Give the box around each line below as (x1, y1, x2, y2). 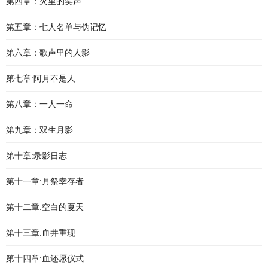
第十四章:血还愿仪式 (6, 254, 84, 263)
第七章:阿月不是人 (6, 74, 75, 83)
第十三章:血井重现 (6, 228, 75, 237)
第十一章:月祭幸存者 (6, 176, 84, 186)
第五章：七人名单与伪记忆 (6, 22, 106, 32)
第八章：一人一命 (6, 99, 73, 109)
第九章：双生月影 (6, 125, 73, 135)
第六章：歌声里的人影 (6, 48, 90, 57)
